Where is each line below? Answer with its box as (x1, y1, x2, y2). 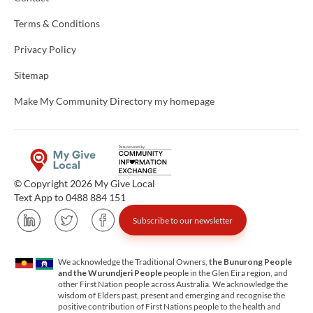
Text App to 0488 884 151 (14, 191, 126, 204)
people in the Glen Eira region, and (162, 268, 288, 279)
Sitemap (14, 69, 49, 82)
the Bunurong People (209, 256, 292, 268)
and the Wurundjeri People (58, 268, 162, 279)
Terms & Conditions (14, 17, 100, 30)
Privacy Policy (14, 43, 76, 56)
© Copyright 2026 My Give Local (14, 177, 155, 190)
